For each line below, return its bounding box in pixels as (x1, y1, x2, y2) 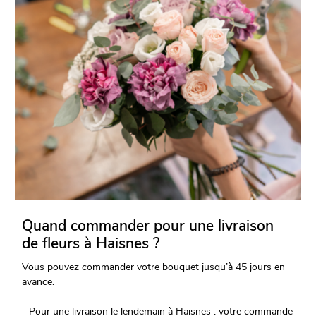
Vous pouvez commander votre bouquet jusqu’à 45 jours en (22, 260, 286, 274)
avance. (22, 275, 55, 289)
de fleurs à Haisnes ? (22, 233, 160, 254)
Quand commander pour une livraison (22, 216, 274, 236)
